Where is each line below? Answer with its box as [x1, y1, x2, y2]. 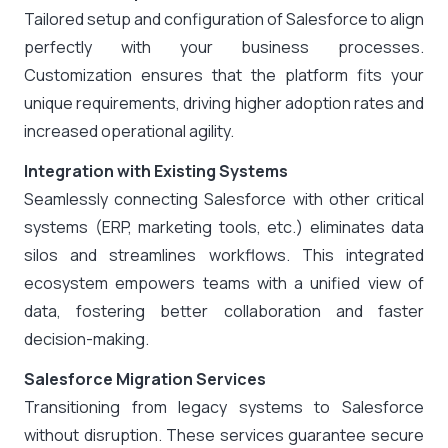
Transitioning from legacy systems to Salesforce [24, 396, 424, 418]
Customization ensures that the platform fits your [24, 64, 424, 86]
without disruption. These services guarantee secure [24, 424, 424, 446]
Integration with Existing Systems [24, 160, 288, 182]
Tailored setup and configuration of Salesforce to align [24, 8, 424, 30]
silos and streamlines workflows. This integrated [24, 244, 424, 266]
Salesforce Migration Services [24, 368, 266, 390]
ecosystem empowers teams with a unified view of [24, 272, 424, 294]
